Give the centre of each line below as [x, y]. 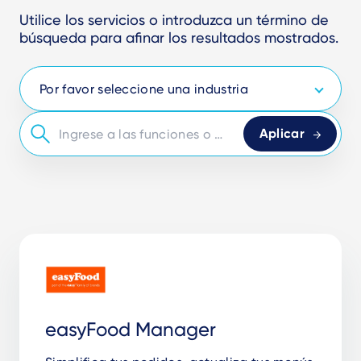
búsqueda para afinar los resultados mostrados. [179, 37]
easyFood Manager [131, 330]
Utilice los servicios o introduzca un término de [174, 20]
